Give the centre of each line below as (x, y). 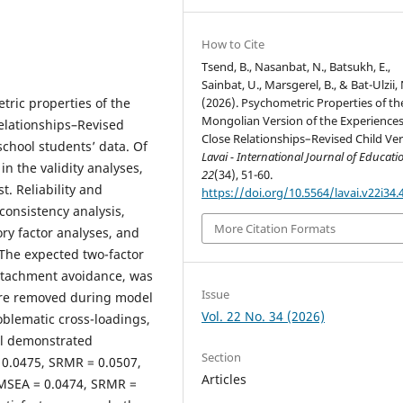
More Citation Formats (275, 229)
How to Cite (233, 44)
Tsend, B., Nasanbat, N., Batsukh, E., (296, 66)
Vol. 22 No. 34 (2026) (264, 317)
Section (222, 358)
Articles (224, 380)
